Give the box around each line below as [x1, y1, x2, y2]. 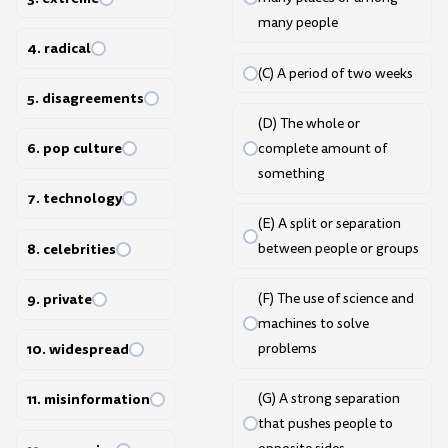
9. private [26, 288, 92, 309]
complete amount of [257, 138, 387, 158]
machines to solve [257, 314, 369, 334]
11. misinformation [26, 389, 150, 410]
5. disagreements [26, 88, 144, 109]
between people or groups [257, 239, 419, 259]
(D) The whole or [257, 113, 360, 133]
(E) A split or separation [257, 214, 401, 234]
